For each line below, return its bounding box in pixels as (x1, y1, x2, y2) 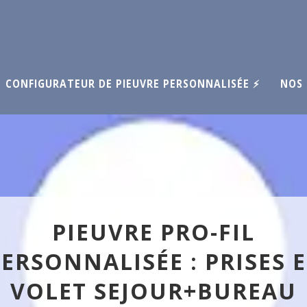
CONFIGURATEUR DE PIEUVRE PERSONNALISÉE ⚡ (5, 77, 260, 91)
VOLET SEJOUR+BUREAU (10, 276, 297, 306)
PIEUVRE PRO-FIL (52, 217, 255, 247)
